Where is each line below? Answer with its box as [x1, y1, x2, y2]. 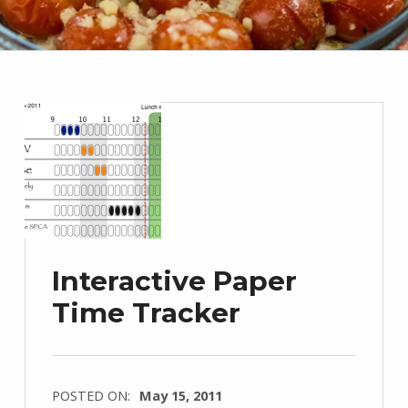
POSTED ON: [51, 386, 134, 404]
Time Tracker [51, 295, 240, 330]
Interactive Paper [51, 263, 297, 298]
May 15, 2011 [138, 386, 222, 404]
